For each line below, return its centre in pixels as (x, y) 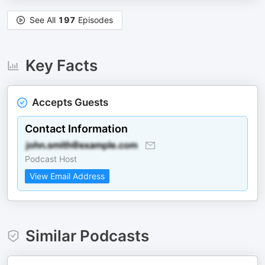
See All (44, 20)
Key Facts (61, 65)
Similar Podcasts (87, 236)
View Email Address (67, 176)
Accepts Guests (70, 102)
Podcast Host (51, 159)
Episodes (94, 20)
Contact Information (76, 129)
